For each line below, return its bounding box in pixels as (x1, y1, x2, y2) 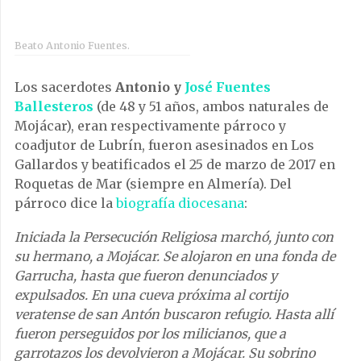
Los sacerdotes (15, 78, 115, 95)
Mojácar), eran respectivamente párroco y (15, 117, 286, 134)
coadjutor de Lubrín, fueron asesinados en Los (15, 136, 314, 153)
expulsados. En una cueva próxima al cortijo (15, 286, 288, 303)
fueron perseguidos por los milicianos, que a (15, 325, 286, 342)
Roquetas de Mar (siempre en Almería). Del (15, 175, 292, 192)
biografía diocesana (116, 194, 244, 211)
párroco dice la (15, 194, 116, 211)
